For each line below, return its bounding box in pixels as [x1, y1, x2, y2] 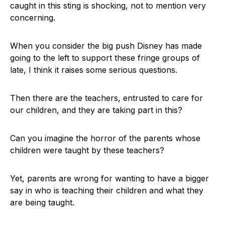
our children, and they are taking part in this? [10, 105, 182, 115]
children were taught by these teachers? [10, 145, 164, 155]
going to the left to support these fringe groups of [10, 53, 200, 63]
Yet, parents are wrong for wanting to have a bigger [10, 173, 209, 183]
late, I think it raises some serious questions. [10, 65, 177, 75]
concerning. [10, 13, 55, 23]
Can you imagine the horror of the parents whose [10, 133, 200, 143]
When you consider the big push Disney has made [10, 41, 202, 51]
